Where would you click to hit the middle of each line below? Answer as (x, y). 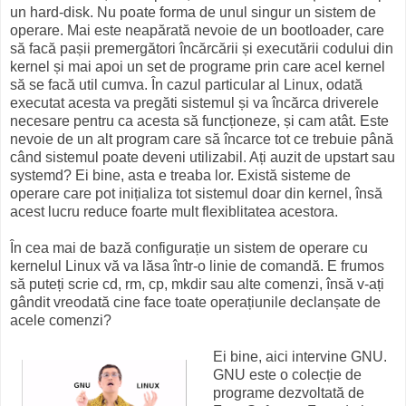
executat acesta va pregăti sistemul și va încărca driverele (194, 102)
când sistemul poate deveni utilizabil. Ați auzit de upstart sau (203, 157)
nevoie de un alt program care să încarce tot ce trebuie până (202, 139)
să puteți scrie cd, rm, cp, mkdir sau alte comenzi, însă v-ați (197, 284)
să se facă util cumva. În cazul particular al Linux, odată (186, 84)
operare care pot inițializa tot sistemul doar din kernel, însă (196, 193)
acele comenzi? (61, 320)
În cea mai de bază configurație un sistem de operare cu (189, 247)
